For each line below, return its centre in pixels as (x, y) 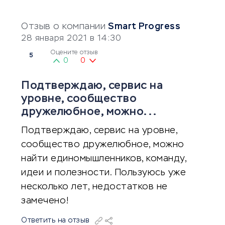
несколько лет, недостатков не (94, 187)
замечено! (45, 201)
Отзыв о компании (63, 27)
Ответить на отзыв (55, 220)
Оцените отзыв (74, 53)
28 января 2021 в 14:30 (71, 39)
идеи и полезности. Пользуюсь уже (103, 173)
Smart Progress (144, 27)
